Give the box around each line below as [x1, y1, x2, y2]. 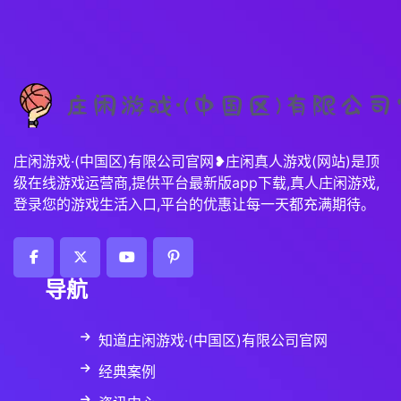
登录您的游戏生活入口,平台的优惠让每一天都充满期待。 [13, 195, 375, 213]
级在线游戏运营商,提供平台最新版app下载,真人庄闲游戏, [13, 174, 380, 192]
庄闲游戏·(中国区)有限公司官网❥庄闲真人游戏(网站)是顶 [13, 152, 380, 170]
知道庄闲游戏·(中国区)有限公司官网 [98, 331, 328, 349]
